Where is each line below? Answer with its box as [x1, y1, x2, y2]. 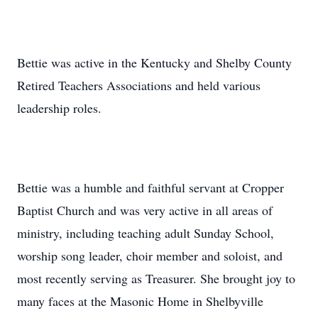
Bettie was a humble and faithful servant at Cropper [17, 179, 284, 196]
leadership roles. [17, 99, 102, 116]
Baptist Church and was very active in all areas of [17, 202, 273, 219]
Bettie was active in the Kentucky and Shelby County [17, 54, 292, 71]
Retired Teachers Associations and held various [17, 77, 261, 94]
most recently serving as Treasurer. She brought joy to [17, 270, 295, 287]
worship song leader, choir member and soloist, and [17, 247, 283, 264]
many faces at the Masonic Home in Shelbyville [17, 292, 263, 309]
